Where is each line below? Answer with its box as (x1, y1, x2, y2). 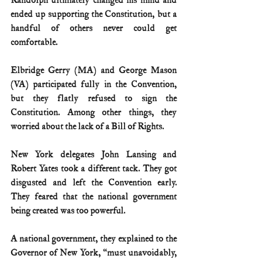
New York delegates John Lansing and (11, 149, 177, 160)
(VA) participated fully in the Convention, (11, 78, 177, 90)
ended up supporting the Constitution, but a (11, 8, 177, 20)
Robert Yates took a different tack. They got (11, 163, 177, 174)
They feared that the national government (11, 191, 177, 202)
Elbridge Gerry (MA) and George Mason (11, 64, 177, 76)
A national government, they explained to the (11, 233, 177, 244)
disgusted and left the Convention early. (11, 177, 177, 188)
